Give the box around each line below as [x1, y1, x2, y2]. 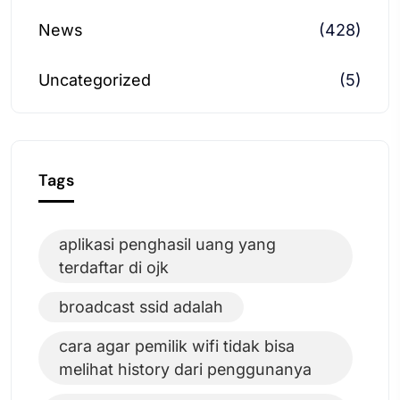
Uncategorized [38, 71, 151, 90]
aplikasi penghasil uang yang [59, 235, 276, 254]
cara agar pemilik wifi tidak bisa [59, 337, 295, 356]
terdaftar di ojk [59, 258, 169, 278]
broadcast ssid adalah [59, 297, 223, 317]
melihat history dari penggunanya [59, 360, 312, 379]
